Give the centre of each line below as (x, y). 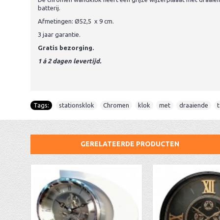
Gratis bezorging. (66, 48)
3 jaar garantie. (59, 34)
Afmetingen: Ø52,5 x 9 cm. (76, 21)
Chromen (116, 105)
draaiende (194, 105)
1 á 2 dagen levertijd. (69, 61)
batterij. (49, 8)
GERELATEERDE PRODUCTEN (130, 144)
